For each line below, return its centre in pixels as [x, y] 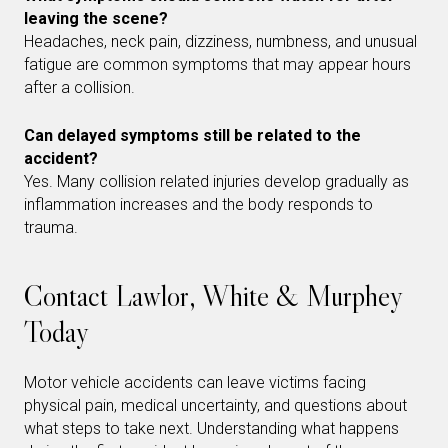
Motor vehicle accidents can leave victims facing [195, 382]
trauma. [51, 227]
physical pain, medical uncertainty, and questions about [215, 405]
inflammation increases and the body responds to [198, 204]
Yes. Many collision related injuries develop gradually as [216, 181]
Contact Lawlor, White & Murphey [213, 295]
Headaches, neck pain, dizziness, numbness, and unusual [220, 41]
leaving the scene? [96, 18]
